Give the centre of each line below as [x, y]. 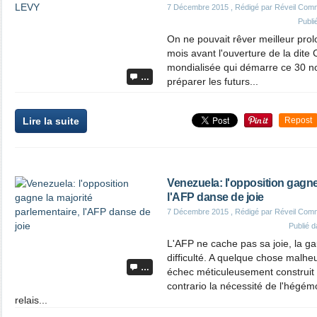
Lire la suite [51, 121]
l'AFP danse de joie [215, 197]
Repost [298, 120]
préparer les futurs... [213, 81]
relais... [31, 300]
